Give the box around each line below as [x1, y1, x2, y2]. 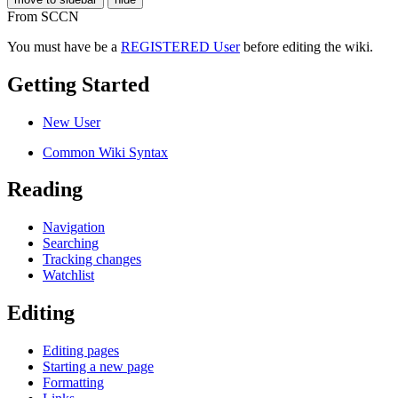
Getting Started [7, 72, 149, 96]
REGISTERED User [121, 38, 240, 54]
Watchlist [43, 267, 94, 283]
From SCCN [7, 8, 79, 24]
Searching [43, 235, 99, 251]
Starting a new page [43, 359, 154, 375]
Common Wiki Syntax [43, 144, 168, 160]
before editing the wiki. [240, 38, 373, 54]
